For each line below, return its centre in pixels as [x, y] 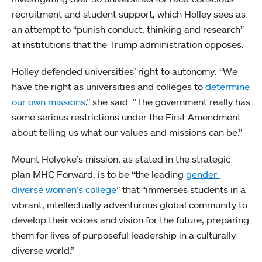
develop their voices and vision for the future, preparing [130, 220]
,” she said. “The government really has [168, 101]
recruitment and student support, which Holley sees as [129, 14]
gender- [203, 174]
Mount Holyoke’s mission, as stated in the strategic [121, 159]
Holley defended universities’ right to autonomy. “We [125, 71]
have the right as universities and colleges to [108, 86]
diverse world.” [43, 250]
